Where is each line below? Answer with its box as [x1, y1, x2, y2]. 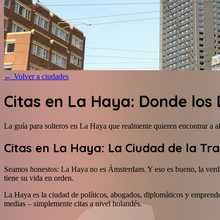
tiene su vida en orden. [4, 173, 74, 182]
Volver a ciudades [14, 72, 69, 81]
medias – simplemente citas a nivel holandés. [4, 199, 142, 208]
